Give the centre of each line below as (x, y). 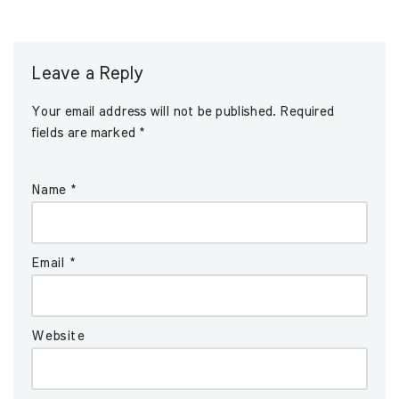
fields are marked (85, 133)
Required (306, 111)
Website (58, 336)
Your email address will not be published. (153, 111)
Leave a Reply (87, 73)
